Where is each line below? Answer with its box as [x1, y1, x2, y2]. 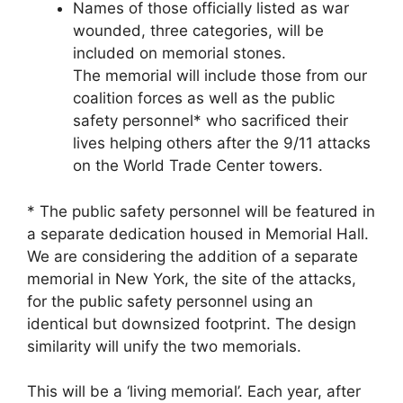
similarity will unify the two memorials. [27, 336, 301, 355]
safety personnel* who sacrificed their [73, 112, 348, 130]
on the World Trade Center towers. [73, 157, 323, 175]
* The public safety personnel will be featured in [27, 201, 375, 220]
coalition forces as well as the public [73, 89, 335, 108]
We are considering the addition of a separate [27, 246, 358, 265]
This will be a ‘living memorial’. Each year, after [27, 382, 361, 401]
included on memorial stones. [73, 44, 286, 63]
